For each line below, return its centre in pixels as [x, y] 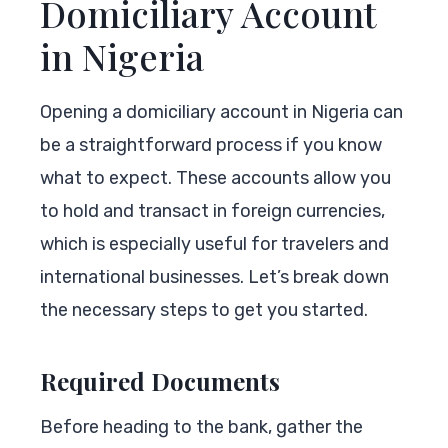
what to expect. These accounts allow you [215, 177]
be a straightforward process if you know [211, 144]
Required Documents [160, 380]
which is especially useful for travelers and [214, 243]
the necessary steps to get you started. [204, 309]
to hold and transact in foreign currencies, [212, 210]
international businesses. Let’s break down [214, 276]
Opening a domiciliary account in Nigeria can [221, 111]
